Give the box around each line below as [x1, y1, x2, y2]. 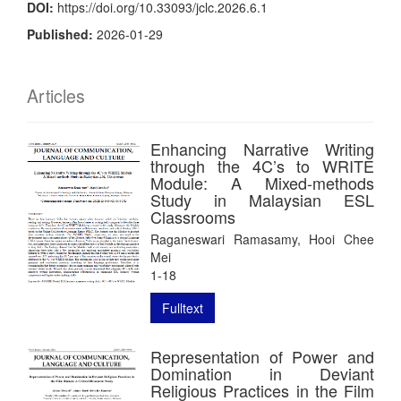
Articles [27, 82, 85, 108]
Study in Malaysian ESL [150, 187, 374, 211]
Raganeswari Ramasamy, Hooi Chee [150, 229, 374, 248]
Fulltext [162, 298, 203, 317]
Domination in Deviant [150, 361, 374, 385]
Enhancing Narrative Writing [150, 136, 374, 160]
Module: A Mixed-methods [150, 170, 374, 194]
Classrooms [150, 204, 235, 228]
